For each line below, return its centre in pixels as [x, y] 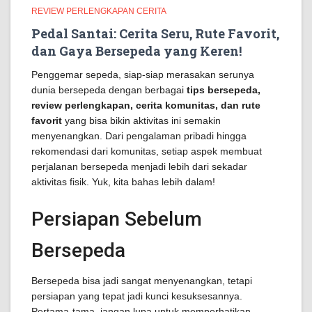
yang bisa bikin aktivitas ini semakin [141, 120]
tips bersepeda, [224, 90]
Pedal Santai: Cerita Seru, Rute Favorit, [155, 33]
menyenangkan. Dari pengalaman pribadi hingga [139, 136]
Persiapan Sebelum [117, 219]
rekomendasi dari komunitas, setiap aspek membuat [147, 151]
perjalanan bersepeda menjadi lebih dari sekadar [139, 166]
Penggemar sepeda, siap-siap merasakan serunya [143, 75]
